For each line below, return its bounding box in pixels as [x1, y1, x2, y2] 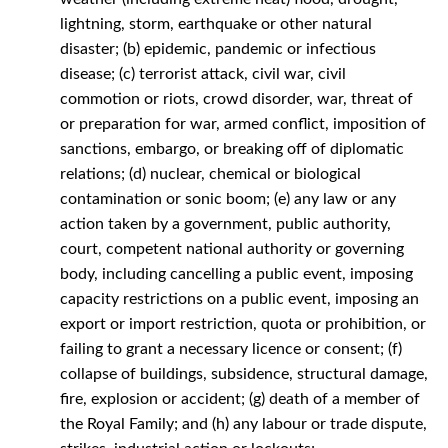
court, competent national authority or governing [60, 240, 404, 257]
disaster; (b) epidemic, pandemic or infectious [60, 40, 376, 57]
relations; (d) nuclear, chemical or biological [60, 165, 361, 182]
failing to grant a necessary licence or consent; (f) [60, 340, 402, 357]
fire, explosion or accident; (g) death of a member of [60, 390, 420, 407]
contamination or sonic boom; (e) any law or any [60, 190, 396, 207]
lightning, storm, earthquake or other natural [60, 15, 372, 32]
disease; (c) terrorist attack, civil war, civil [60, 65, 346, 82]
